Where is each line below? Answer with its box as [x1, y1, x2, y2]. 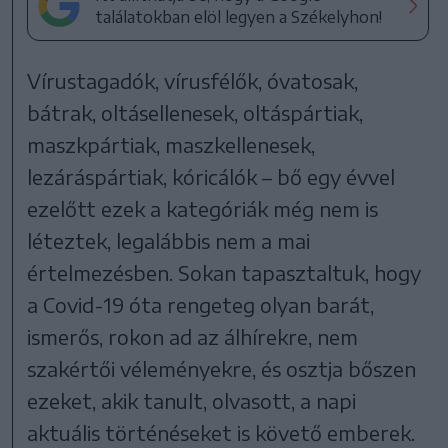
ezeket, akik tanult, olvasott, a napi [27, 387, 357, 413]
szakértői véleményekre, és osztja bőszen [27, 355, 417, 381]
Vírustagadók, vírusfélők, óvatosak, [27, 67, 359, 93]
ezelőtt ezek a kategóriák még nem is [27, 195, 379, 221]
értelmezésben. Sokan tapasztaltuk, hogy [27, 259, 422, 285]
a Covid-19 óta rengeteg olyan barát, [27, 291, 375, 317]
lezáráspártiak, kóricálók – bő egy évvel [27, 163, 396, 189]
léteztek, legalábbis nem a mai [27, 227, 311, 253]
